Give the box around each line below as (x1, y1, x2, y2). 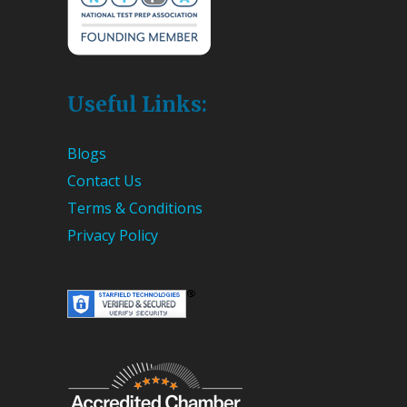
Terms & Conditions (67, 197, 203, 218)
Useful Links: (67, 90, 207, 117)
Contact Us (67, 170, 142, 191)
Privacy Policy (67, 224, 158, 245)
